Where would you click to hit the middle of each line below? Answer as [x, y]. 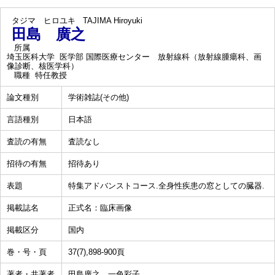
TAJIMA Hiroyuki [113, 21]
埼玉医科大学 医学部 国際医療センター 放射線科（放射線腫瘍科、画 [134, 57]
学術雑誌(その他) [99, 97]
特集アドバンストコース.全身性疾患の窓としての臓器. [166, 186]
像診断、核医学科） [43, 66]
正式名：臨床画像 [100, 208]
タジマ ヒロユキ [44, 21]
